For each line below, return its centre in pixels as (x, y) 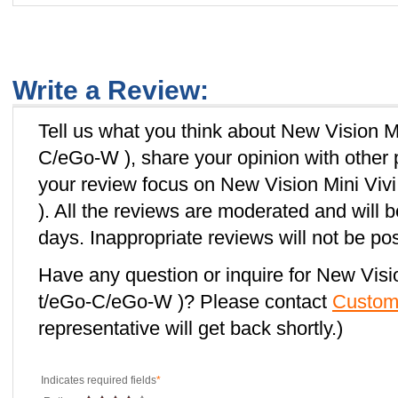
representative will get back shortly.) (191, 328)
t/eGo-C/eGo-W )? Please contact (185, 302)
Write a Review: (111, 90)
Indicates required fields (99, 380)
